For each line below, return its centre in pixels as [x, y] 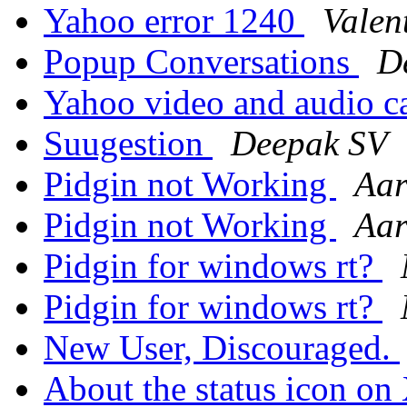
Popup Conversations [201, 62]
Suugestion [128, 144]
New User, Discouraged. [222, 348]
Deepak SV [309, 144]
